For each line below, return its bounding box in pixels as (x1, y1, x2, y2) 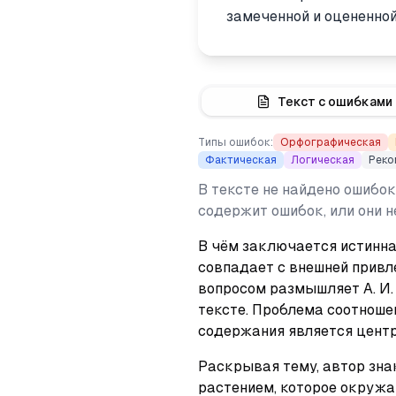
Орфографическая (280, 136, 381, 148)
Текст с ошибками (278, 95, 393, 109)
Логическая (291, 154, 354, 166)
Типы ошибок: (198, 136, 273, 148)
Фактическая (205, 154, 277, 166)
